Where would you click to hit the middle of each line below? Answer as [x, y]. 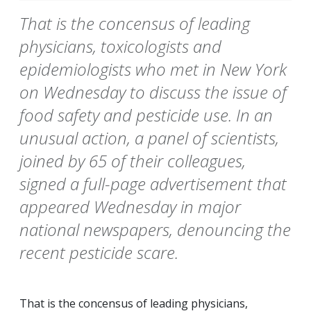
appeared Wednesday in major [130, 207]
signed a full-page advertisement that [153, 184]
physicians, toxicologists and [120, 47]
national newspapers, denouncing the [155, 230]
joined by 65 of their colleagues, [133, 161]
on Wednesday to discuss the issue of [153, 92]
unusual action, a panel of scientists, [149, 138]
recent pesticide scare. [99, 253]
